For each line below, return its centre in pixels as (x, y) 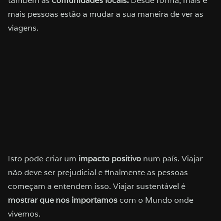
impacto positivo (111, 159)
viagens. (23, 28)
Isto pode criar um (43, 159)
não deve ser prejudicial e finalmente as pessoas (98, 173)
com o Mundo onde (155, 200)
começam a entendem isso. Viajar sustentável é (97, 186)
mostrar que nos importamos (63, 200)
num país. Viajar (173, 159)
